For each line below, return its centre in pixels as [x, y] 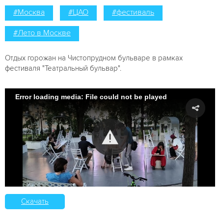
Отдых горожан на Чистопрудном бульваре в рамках [94, 58]
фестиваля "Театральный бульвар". [63, 68]
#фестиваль [133, 12]
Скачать [35, 201]
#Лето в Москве [42, 33]
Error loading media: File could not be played [91, 97]
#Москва [29, 12]
